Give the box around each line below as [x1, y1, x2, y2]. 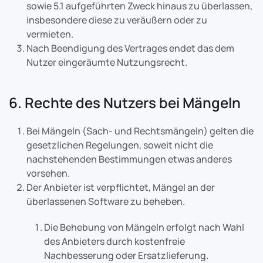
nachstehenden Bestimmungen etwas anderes [26, 153, 232, 166]
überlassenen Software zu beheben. [26, 195, 185, 208]
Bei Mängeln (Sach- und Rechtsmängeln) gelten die [26, 124, 254, 137]
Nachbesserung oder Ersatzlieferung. [44, 249, 208, 262]
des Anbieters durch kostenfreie [44, 235, 185, 248]
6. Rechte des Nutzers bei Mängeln [9, 93, 241, 112]
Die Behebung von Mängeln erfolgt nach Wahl [44, 221, 244, 234]
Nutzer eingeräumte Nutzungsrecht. [26, 56, 187, 69]
